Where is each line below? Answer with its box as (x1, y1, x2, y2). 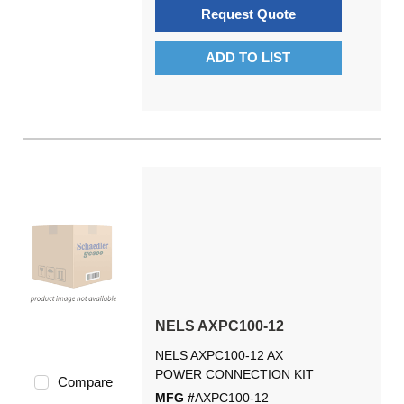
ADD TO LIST (206, 50, 291, 65)
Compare (57, 374, 113, 390)
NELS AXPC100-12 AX (154, 348, 283, 363)
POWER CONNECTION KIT (154, 367, 314, 381)
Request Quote (200, 5, 296, 22)
